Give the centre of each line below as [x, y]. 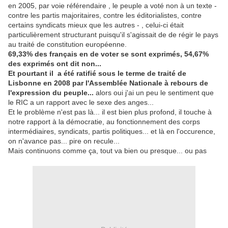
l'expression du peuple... [52, 93]
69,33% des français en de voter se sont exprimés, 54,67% [108, 54]
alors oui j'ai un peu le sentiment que [155, 93]
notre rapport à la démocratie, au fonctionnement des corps [104, 122]
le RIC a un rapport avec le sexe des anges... [81, 102]
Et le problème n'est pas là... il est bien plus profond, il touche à [110, 112]
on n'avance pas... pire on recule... [64, 141]
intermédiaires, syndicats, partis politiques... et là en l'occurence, [112, 131]
